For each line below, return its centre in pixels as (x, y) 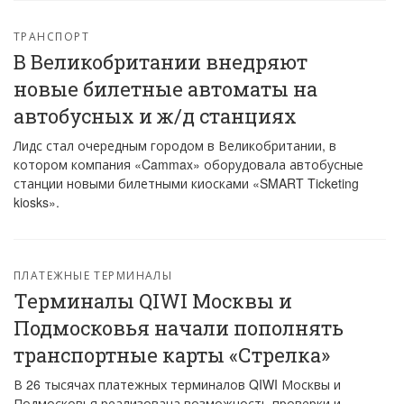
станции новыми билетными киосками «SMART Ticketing (186, 183)
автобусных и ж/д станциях (155, 116)
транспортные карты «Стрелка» (172, 355)
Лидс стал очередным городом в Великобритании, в (175, 145)
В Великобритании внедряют (161, 62)
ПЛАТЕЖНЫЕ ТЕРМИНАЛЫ (93, 275)
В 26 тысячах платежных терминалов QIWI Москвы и (177, 384)
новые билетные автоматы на (165, 89)
